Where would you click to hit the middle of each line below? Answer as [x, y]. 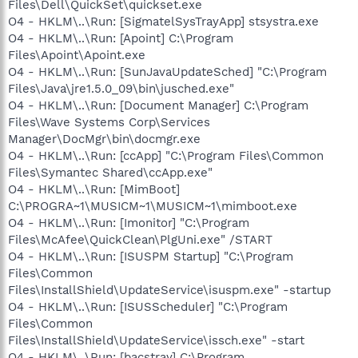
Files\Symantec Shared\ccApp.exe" [110, 172]
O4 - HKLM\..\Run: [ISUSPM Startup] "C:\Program [151, 256]
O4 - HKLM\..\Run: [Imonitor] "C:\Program [129, 223]
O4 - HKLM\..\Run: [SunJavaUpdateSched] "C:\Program [167, 72]
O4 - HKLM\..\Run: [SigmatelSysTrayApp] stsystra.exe [163, 21]
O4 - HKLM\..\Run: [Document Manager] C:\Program [158, 105]
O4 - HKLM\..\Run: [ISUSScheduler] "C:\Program [148, 306]
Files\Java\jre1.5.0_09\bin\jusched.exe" [121, 88]
